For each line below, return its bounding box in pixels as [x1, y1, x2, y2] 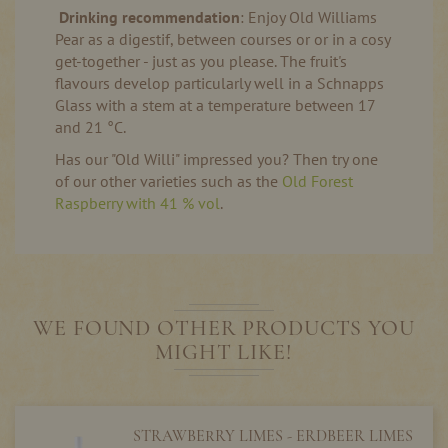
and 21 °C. [55, 117, 126, 137]
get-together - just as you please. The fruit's [55, 51, 347, 71]
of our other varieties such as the [55, 171, 282, 191]
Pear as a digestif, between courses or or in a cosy [55, 29, 390, 49]
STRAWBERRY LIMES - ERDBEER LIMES [132, 426, 413, 446]
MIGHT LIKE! [155, 339, 293, 365]
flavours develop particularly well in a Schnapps [55, 73, 384, 93]
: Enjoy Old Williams [240, 7, 377, 27]
